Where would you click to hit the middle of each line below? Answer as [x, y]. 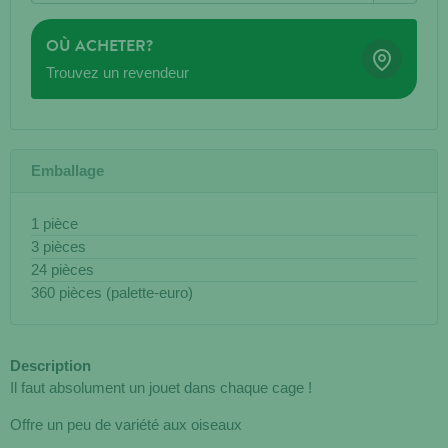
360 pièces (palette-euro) [112, 293]
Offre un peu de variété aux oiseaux [126, 425]
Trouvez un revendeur [117, 72]
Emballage [67, 171]
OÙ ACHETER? [99, 45]
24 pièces [62, 270]
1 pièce [54, 224]
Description [50, 366]
